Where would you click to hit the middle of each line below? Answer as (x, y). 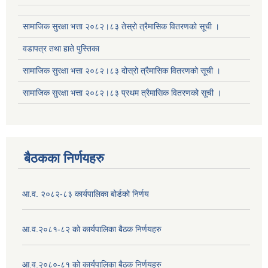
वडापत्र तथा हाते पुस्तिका (61, 49)
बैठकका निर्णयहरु (64, 159)
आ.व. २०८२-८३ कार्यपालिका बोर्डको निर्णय (86, 194)
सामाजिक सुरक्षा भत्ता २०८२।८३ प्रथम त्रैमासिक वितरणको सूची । (122, 93)
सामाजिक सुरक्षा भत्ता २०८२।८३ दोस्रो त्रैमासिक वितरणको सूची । (122, 71)
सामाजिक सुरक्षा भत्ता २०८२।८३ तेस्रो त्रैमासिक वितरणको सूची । (121, 27)
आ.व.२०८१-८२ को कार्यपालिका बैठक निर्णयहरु (92, 229)
